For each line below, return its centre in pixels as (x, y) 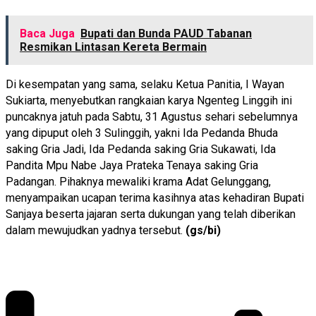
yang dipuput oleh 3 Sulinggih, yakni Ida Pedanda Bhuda (142, 133)
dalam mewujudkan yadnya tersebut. (96, 230)
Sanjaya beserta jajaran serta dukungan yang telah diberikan (151, 214)
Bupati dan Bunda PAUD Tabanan (166, 33)
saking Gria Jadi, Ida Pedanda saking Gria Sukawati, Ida (141, 149)
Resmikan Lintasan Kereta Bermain (113, 47)
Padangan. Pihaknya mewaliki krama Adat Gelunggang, (138, 181)
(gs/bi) (203, 230)
